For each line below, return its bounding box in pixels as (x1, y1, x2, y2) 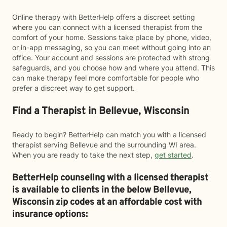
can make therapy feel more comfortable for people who (12, 73, 199, 82)
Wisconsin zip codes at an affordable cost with (12, 197, 202, 208)
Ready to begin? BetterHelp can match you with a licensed (12, 130, 206, 139)
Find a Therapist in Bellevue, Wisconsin (12, 105, 189, 118)
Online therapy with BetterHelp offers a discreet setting (12, 13, 195, 21)
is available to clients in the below (12, 184, 153, 196)
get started (155, 150, 192, 159)
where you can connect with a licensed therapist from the (12, 23, 202, 31)
